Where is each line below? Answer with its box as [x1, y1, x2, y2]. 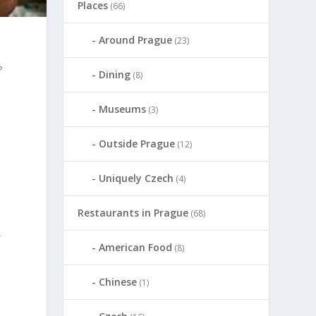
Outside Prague [99, 136, 176, 150]
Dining [99, 67, 131, 81]
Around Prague [99, 32, 173, 47]
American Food [99, 240, 173, 254]
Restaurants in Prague [78, 205, 189, 219]
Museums [99, 102, 147, 116]
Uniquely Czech [99, 171, 174, 185]
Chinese [99, 274, 138, 288]
